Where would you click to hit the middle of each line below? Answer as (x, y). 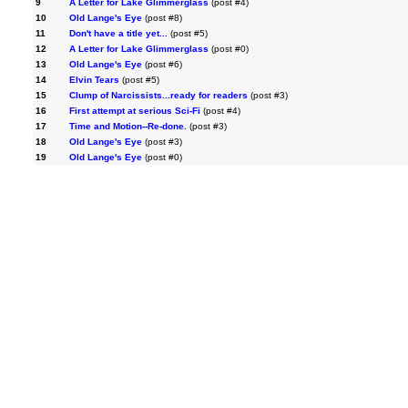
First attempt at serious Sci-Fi (135, 111)
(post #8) (162, 18)
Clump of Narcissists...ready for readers (158, 95)
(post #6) (162, 64)
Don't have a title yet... (118, 33)
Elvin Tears (94, 80)
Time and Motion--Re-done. (128, 126)
